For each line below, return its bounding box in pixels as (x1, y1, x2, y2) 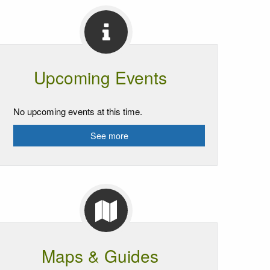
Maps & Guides (42, 243, 159, 268)
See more (90, 128, 128, 142)
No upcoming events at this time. (13, 104, 142, 118)
